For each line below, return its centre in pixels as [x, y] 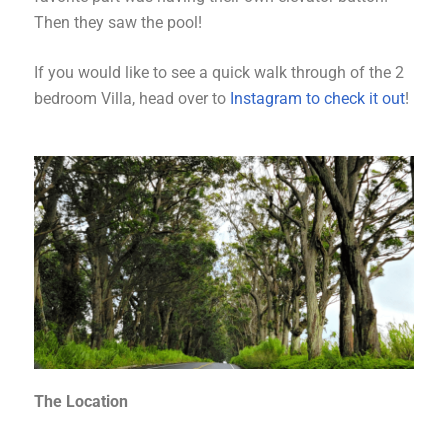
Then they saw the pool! [124, 22]
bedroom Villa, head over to [132, 98]
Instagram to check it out [317, 98]
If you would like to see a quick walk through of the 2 [219, 72]
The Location [81, 402]
